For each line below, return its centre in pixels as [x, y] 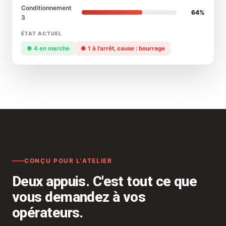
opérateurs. [48, 213]
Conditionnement [46, 8]
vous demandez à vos [79, 197]
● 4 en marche [48, 48]
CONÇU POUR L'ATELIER [68, 161]
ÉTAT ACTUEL [42, 33]
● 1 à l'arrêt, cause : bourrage [123, 48]
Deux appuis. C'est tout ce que [105, 182]
